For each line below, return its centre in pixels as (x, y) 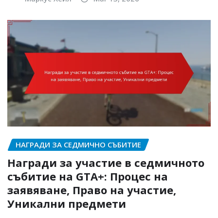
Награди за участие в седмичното (106, 162)
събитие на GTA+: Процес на (88, 176)
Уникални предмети (67, 203)
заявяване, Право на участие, (92, 190)
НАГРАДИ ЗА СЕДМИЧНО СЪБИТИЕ (78, 144)
